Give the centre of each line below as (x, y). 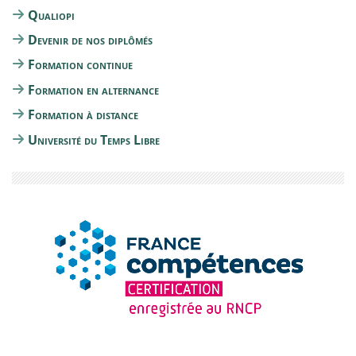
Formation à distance (83, 115)
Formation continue (80, 65)
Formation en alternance (93, 89)
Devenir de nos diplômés (90, 40)
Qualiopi (51, 15)
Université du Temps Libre (94, 139)
